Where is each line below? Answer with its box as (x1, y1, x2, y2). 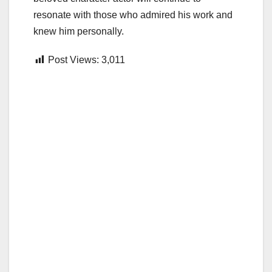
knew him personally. (33, 26, 124, 37)
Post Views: (48, 55, 99, 66)
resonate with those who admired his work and (33, 10, 233, 21)
